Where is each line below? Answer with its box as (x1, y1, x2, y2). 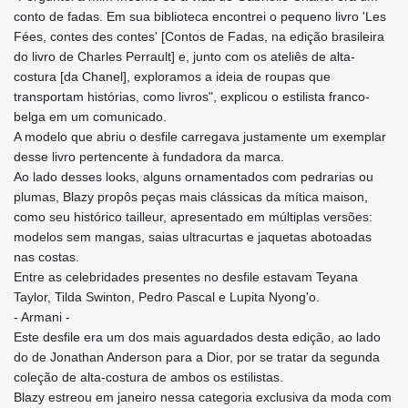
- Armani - (14, 309, 70, 324)
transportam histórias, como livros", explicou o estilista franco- (14, 88, 370, 104)
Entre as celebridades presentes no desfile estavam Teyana (14, 269, 358, 284)
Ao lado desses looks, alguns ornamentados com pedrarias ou (14, 168, 373, 184)
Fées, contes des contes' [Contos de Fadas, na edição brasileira (14, 28, 384, 44)
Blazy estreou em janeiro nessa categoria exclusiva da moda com (14, 389, 392, 404)
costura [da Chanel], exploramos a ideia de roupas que (14, 68, 331, 84)
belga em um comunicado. (14, 108, 167, 124)
